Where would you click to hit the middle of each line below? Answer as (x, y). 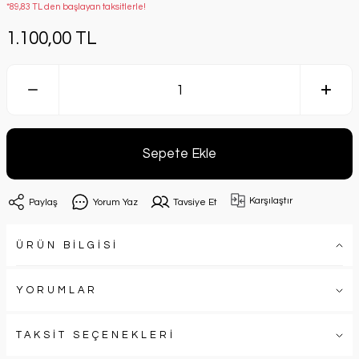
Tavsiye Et (195, 202)
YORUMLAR (57, 290)
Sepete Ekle (179, 153)
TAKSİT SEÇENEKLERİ (96, 335)
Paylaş (43, 202)
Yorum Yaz (115, 202)
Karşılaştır (271, 200)
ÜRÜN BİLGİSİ (67, 245)
